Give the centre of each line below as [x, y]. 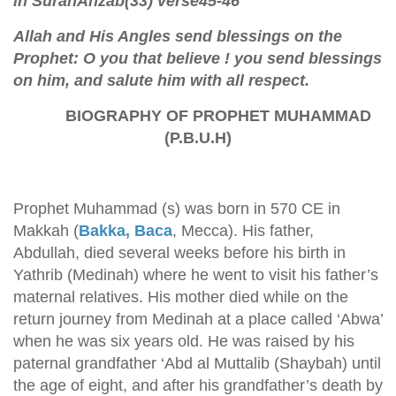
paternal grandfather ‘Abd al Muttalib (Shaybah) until [197, 363]
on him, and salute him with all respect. [161, 80]
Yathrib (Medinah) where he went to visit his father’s [196, 275]
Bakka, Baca [126, 231]
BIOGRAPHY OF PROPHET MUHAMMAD [198, 116]
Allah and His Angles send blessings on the [178, 36]
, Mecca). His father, [243, 231]
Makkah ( [46, 231]
